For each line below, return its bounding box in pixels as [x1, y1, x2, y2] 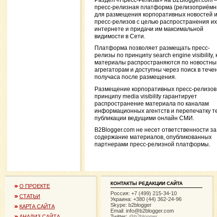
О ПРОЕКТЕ [19, 183, 50, 189]
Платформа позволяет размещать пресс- [94, 45, 210, 51]
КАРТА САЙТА [19, 203, 55, 209]
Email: [110, 207, 126, 214]
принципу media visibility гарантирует [94, 93, 197, 99]
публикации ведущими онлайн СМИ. [94, 115, 194, 121]
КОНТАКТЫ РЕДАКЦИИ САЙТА [110, 180, 183, 186]
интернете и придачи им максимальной [94, 26, 203, 32]
